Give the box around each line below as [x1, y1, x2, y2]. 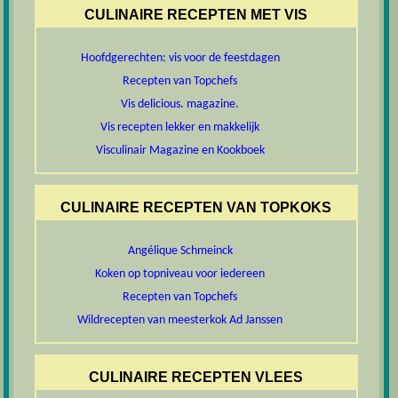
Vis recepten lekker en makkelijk [100, 120, 260, 134]
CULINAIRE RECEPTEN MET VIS [84, 6, 308, 22]
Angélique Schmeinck [127, 244, 233, 259]
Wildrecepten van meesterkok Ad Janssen [77, 314, 283, 328]
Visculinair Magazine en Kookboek [95, 143, 265, 157]
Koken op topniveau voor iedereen [95, 267, 266, 282]
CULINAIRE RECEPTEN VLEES [89, 370, 304, 386]
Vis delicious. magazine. [121, 97, 240, 111]
